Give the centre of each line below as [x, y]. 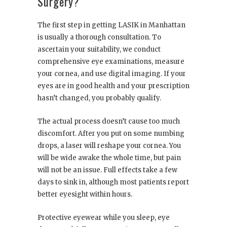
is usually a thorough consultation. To [99, 37]
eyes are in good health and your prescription [113, 86]
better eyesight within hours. [85, 194]
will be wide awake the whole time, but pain [109, 158]
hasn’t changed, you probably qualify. [99, 98]
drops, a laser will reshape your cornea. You [109, 145]
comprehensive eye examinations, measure [111, 61]
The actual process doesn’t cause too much [109, 121]
